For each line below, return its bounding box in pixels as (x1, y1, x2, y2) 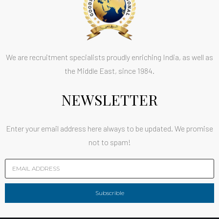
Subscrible (95, 189, 124, 197)
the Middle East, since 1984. (65, 66, 154, 76)
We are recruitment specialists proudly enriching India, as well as (6, 52, 213, 62)
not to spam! (88, 137, 131, 147)
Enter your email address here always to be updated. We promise (6, 124, 213, 133)
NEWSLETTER (61, 90, 158, 110)
